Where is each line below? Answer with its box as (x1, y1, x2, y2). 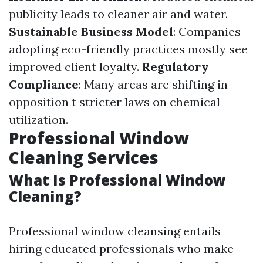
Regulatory (142, 59, 209, 75)
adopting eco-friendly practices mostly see (9, 42, 248, 57)
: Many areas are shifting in (79, 77, 228, 92)
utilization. (9, 112, 68, 127)
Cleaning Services (9, 146, 159, 169)
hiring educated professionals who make (9, 241, 234, 257)
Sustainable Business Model (9, 24, 173, 39)
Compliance (9, 77, 79, 92)
